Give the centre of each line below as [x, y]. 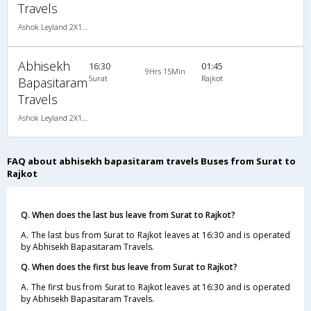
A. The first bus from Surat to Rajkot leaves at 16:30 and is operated [155, 287]
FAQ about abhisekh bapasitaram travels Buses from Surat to [151, 161]
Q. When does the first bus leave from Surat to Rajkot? [129, 267]
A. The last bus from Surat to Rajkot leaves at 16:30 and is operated [155, 235]
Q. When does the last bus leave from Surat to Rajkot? [128, 215]
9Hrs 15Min [165, 71]
